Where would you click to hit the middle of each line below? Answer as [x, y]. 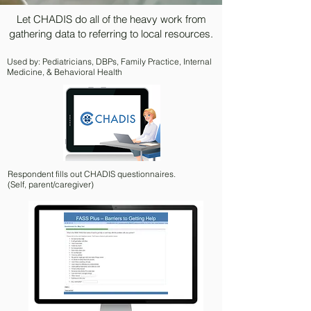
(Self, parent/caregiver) [51, 184]
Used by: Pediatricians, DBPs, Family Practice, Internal [109, 61]
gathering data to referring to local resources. [111, 34]
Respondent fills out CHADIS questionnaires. [92, 174]
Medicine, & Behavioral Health [65, 72]
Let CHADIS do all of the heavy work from [111, 19]
